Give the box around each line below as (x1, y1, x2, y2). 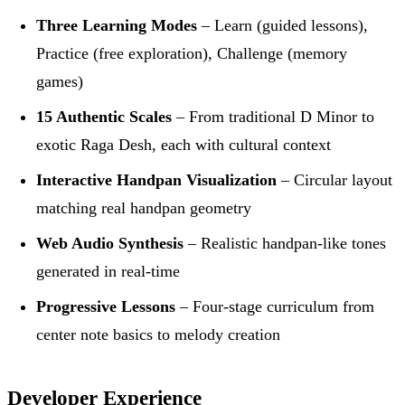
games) (36, 72, 83, 91)
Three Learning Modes (36, 16, 197, 35)
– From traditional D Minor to (172, 108, 374, 127)
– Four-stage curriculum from (175, 297, 374, 316)
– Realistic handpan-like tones (184, 234, 386, 253)
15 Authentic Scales (36, 108, 172, 127)
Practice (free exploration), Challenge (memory (36, 44, 347, 63)
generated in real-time (36, 262, 180, 281)
